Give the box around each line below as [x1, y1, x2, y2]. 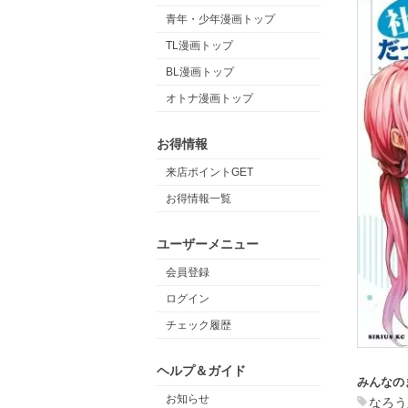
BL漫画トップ [166, 66, 234, 78]
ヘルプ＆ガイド [157, 363, 246, 378]
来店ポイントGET [166, 166, 253, 178]
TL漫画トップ [166, 39, 233, 52]
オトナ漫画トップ [166, 92, 253, 105]
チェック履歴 [166, 319, 231, 331]
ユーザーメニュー [157, 237, 259, 251]
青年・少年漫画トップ [166, 13, 275, 25]
